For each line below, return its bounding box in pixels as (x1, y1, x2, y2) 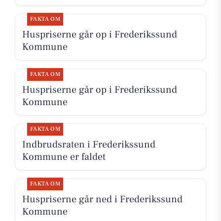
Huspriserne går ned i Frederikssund (22, 192, 183, 206)
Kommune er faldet (22, 150, 106, 163)
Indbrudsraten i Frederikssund (22, 138, 155, 151)
